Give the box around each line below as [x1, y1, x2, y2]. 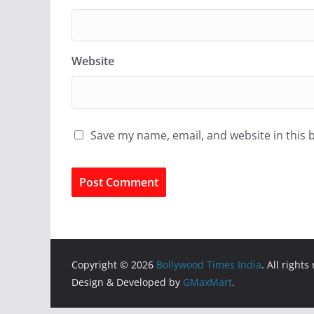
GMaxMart [183, 275, 232, 289]
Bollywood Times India [156, 258, 261, 272]
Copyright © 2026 [71, 258, 156, 272]
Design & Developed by [71, 275, 183, 289]
